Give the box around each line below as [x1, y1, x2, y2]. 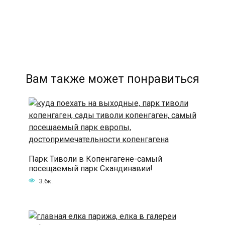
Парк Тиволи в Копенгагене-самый [28, 154, 162, 164]
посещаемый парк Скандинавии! [28, 163, 153, 173]
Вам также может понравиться [26, 72, 199, 86]
